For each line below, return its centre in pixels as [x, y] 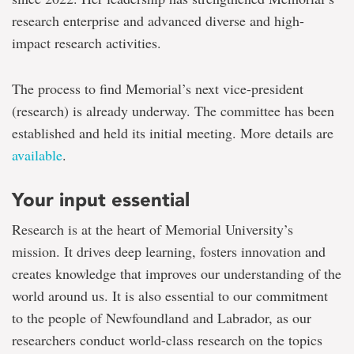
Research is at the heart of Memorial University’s [153, 230]
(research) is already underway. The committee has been [173, 111]
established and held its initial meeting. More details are [173, 133]
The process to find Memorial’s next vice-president [158, 89]
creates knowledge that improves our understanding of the [177, 274]
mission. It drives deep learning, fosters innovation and [169, 252]
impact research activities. [87, 43]
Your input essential [101, 200]
